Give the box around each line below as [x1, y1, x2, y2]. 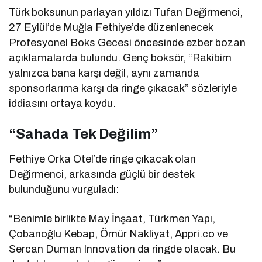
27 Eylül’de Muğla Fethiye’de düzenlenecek [9, 21, 213, 33]
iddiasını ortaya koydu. [9, 97, 116, 109]
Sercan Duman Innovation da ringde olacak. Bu [9, 243, 236, 255]
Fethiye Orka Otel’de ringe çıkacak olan [9, 153, 196, 165]
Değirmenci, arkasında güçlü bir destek [9, 168, 195, 180]
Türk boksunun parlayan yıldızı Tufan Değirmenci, [9, 6, 243, 18]
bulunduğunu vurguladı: [9, 183, 119, 195]
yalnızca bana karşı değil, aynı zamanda [9, 67, 200, 79]
